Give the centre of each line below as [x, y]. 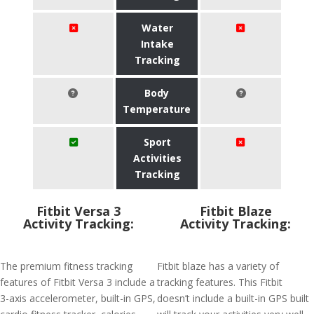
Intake [157, 44]
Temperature [157, 109]
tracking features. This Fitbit [220, 282]
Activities [157, 158]
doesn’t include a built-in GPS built [233, 298]
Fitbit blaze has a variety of [218, 266]
